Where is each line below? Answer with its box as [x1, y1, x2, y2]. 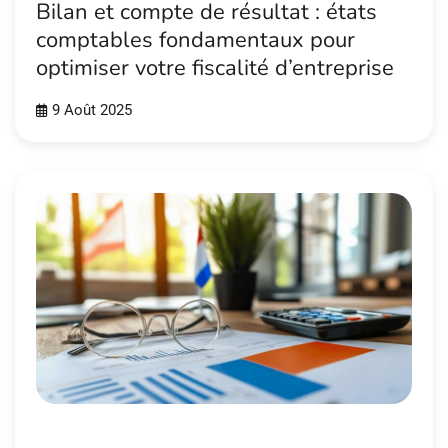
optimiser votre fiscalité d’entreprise [36, 52, 394, 83]
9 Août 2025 [52, 102, 132, 120]
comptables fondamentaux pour [36, 24, 355, 55]
